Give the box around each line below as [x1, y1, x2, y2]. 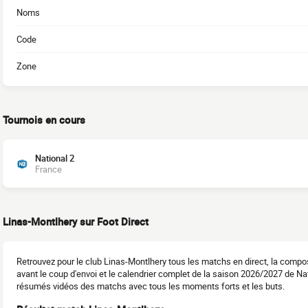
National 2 [35, 152, 74, 164]
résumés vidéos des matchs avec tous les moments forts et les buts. [16, 280, 285, 292]
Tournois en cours [3, 113, 85, 126]
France [35, 163, 62, 175]
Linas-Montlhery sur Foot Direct [3, 214, 148, 228]
